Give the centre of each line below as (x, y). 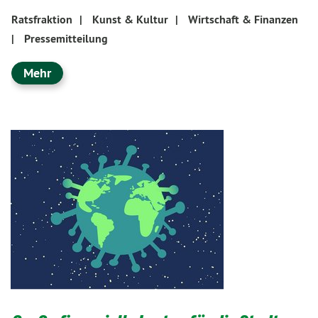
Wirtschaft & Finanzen (243, 20)
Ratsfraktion (42, 20)
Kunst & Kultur (130, 20)
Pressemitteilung (66, 39)
